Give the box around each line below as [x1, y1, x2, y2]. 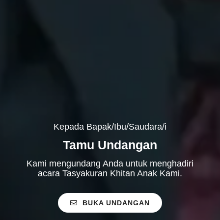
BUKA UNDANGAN [82, 198, 150, 207]
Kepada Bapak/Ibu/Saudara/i [54, 121, 166, 132]
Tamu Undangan [63, 137, 157, 152]
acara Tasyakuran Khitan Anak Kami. [38, 168, 182, 178]
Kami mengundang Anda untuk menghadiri [27, 158, 193, 168]
